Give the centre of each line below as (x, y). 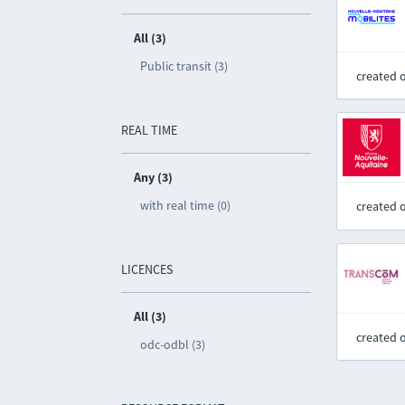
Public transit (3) (184, 66)
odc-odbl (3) (173, 344)
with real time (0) (186, 205)
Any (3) (154, 177)
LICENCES (147, 269)
